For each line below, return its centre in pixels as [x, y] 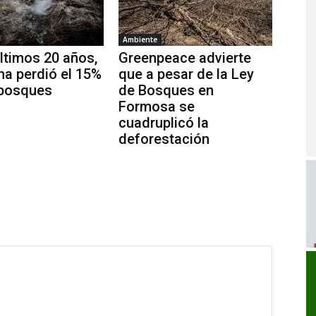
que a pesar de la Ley [186, 74]
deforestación [164, 139]
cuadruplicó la [164, 122]
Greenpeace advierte [185, 57]
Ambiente [140, 39]
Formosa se [157, 106]
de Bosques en [166, 90]
